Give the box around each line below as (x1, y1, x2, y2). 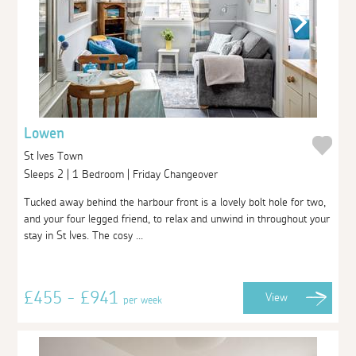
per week (123, 294, 163, 306)
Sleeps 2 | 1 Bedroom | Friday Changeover (24, 168, 222, 180)
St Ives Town (24, 149, 83, 162)
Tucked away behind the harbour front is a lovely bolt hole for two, (24, 196, 327, 208)
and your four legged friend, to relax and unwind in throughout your (24, 213, 331, 225)
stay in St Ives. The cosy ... (24, 230, 144, 242)
